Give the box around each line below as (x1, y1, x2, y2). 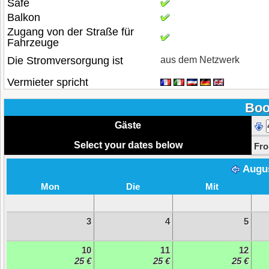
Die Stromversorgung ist (7, 55, 123, 67)
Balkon (7, 11, 40, 23)
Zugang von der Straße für (7, 26, 134, 38)
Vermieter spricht (7, 76, 88, 88)
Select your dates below (73, 140, 183, 150)
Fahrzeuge (7, 37, 59, 49)
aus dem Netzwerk (160, 55, 240, 65)
